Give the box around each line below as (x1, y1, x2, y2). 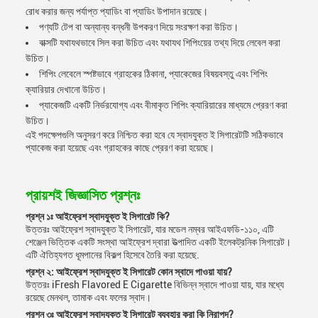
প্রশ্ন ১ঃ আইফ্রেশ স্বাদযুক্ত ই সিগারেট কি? (26, 211, 170, 222)
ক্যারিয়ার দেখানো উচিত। (26, 84, 106, 95)
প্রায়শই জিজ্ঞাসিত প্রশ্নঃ (26, 187, 140, 204)
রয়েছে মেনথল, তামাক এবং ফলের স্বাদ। (26, 292, 151, 303)
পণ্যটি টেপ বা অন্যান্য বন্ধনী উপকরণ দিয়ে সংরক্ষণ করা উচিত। (39, 21, 238, 33)
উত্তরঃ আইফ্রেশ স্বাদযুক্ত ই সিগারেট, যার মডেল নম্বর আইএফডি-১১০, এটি (26, 224, 274, 235)
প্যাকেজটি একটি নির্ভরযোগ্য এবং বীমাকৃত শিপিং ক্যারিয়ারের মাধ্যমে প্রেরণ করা (39, 99, 287, 111)
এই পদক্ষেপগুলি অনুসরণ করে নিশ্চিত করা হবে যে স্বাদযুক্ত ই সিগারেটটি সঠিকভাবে (26, 129, 283, 141)
